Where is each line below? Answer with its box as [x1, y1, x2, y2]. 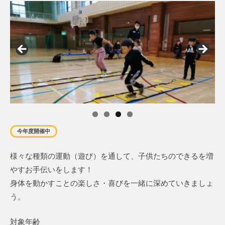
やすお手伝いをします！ [10, 165, 93, 174]
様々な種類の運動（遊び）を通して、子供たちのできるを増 [10, 152, 213, 161]
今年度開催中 [17, 128, 50, 134]
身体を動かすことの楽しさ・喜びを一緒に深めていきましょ [10, 179, 213, 188]
